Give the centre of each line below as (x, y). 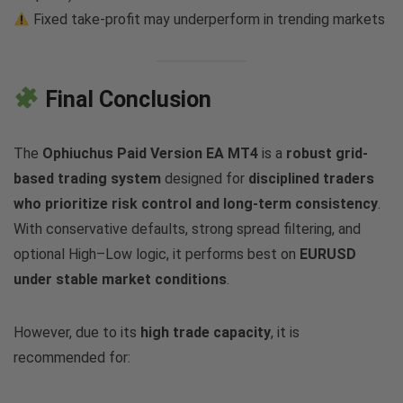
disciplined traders (311, 178)
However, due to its (77, 332)
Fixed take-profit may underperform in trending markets (208, 20)
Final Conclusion (125, 99)
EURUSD (328, 254)
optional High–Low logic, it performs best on (157, 254)
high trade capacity (206, 332)
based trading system (87, 178)
